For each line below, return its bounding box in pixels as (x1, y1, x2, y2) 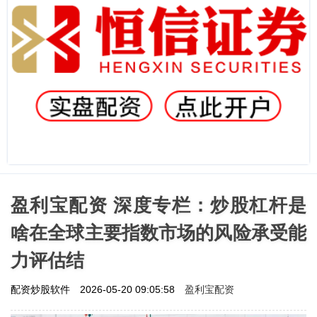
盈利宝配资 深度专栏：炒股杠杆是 (11, 194, 306, 216)
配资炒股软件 (11, 283, 73, 295)
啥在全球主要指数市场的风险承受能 (11, 221, 306, 243)
